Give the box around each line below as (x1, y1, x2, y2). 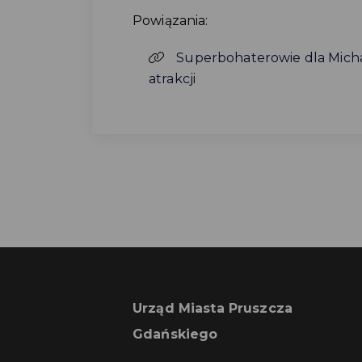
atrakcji (149, 70, 196, 86)
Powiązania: (133, 12, 208, 28)
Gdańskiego (133, 326, 218, 342)
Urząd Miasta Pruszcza (133, 300, 293, 316)
